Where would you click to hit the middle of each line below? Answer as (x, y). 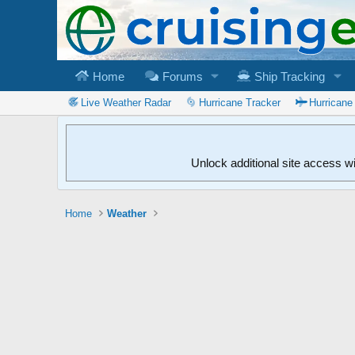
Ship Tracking (288, 76)
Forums (181, 76)
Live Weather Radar (126, 102)
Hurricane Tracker (240, 102)
